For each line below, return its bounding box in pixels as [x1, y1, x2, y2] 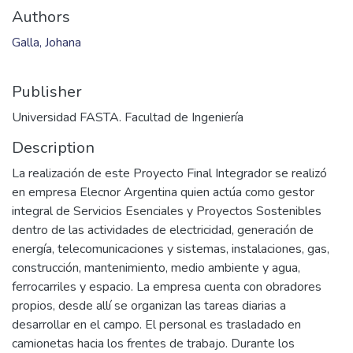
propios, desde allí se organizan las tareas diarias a [12, 297, 286, 314]
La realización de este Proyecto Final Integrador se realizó [12, 165, 327, 182]
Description [12, 137, 95, 158]
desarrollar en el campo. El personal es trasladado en [12, 316, 301, 333]
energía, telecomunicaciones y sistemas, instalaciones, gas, [12, 240, 329, 258]
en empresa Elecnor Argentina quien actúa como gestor [12, 184, 314, 201]
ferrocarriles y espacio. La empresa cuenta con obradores [12, 278, 321, 295]
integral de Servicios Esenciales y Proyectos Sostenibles [12, 203, 321, 220]
